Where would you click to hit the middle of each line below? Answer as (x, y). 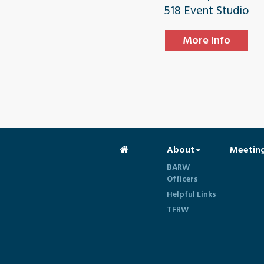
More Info (206, 40)
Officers (182, 179)
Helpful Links (192, 194)
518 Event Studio (206, 11)
